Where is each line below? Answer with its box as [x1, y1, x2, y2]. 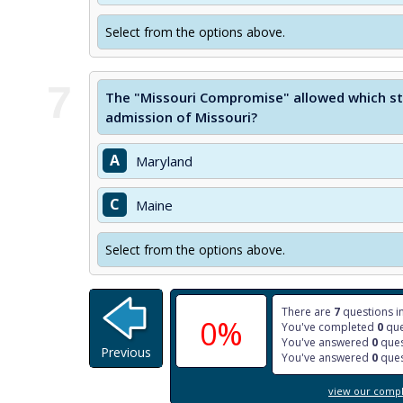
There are [282, 304, 334, 319]
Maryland [136, 152, 193, 170]
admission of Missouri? [105, 108, 257, 126]
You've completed [282, 319, 377, 335]
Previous [101, 344, 151, 361]
